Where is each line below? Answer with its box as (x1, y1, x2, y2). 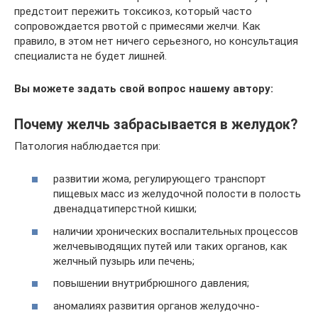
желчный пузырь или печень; (53, 254, 194, 268)
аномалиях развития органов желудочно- (53, 299, 260, 312)
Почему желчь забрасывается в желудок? (14, 116, 297, 133)
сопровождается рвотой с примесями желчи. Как (14, 19, 261, 33)
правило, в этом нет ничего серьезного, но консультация (14, 34, 298, 48)
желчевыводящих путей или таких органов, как (53, 239, 287, 253)
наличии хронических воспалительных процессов (53, 224, 298, 238)
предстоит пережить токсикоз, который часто (14, 4, 252, 18)
